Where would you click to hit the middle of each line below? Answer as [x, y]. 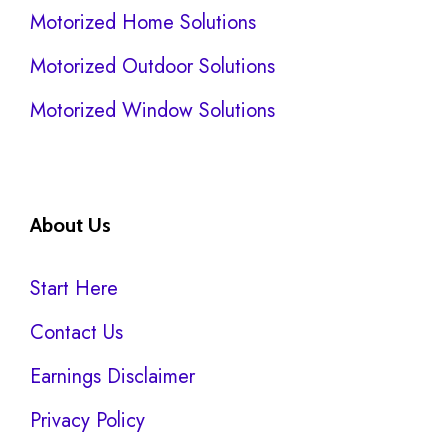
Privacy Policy [87, 421]
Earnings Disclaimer [112, 377]
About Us [70, 225]
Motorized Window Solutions [152, 111]
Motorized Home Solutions [143, 23]
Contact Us [76, 333]
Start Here [74, 289]
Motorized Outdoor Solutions [152, 67]
